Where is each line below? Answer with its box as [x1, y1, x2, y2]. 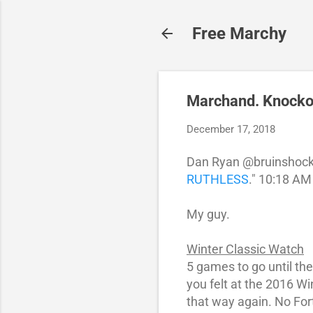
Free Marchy [192, 24, 286, 43]
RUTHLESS [187, 171, 249, 187]
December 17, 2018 [187, 123, 275, 136]
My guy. [187, 206, 230, 221]
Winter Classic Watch [187, 241, 304, 256]
